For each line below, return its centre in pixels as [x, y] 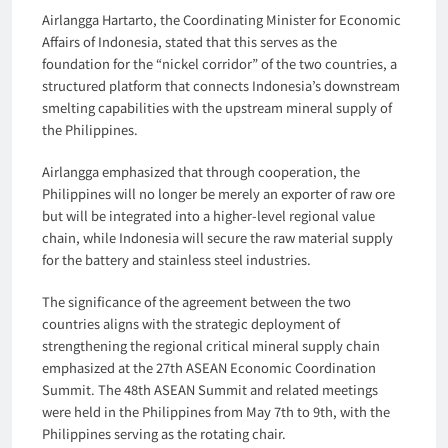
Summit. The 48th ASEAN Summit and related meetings [210, 389]
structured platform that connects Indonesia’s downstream [221, 85]
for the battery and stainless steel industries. [176, 259]
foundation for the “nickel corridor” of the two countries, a [219, 63]
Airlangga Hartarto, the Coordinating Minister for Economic [221, 19]
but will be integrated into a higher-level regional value [208, 215]
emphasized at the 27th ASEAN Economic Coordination [209, 367]
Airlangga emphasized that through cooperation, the [201, 171]
